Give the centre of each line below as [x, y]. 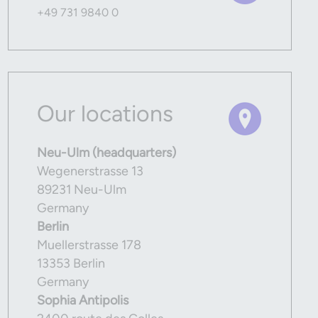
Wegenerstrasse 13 [90, 171]
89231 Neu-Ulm [82, 190]
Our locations [105, 114]
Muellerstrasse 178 [89, 245]
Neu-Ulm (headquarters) [106, 153]
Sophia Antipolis [83, 300]
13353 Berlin [71, 263]
